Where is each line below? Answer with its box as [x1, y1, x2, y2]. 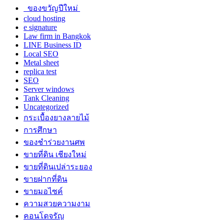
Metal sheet [24, 58, 59, 67]
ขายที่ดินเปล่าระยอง [24, 163, 92, 171]
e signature [24, 23, 57, 32]
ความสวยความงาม [24, 199, 90, 208]
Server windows [24, 85, 74, 94]
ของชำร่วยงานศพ [24, 138, 85, 147]
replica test [24, 67, 56, 76]
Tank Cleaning [24, 94, 69, 103]
